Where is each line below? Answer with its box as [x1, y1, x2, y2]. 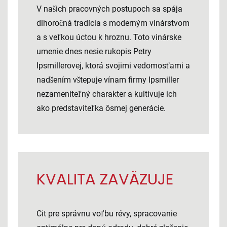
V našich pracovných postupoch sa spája [36, 4, 182, 14]
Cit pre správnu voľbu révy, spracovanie [36, 209, 177, 218]
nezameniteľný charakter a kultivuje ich [36, 89, 177, 99]
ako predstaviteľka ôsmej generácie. [36, 103, 166, 113]
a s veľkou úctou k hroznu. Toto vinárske [36, 32, 181, 42]
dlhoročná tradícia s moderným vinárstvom [36, 18, 190, 28]
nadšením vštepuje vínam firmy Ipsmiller [36, 75, 179, 85]
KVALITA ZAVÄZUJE [36, 168, 173, 190]
